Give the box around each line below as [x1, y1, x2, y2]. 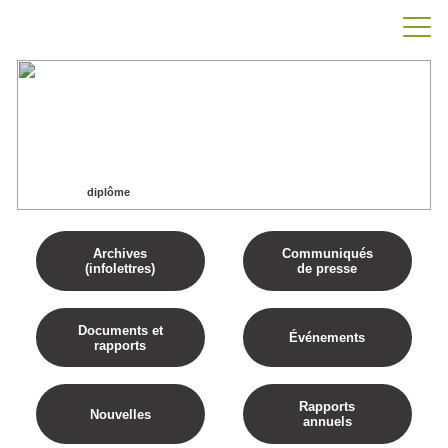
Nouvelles [89, 406, 151, 422]
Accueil [29, 185, 65, 198]
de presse [297, 261, 358, 276]
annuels [302, 414, 352, 429]
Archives [93, 246, 148, 261]
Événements [289, 330, 366, 345]
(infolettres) [85, 261, 156, 276]
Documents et [77, 322, 163, 338]
